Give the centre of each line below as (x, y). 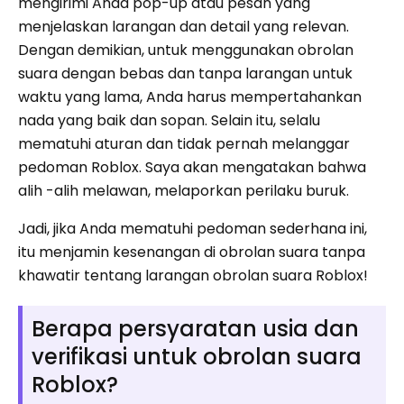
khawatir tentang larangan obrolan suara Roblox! (193, 276)
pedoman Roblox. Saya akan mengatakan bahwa (192, 168)
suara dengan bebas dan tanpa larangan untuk (185, 74)
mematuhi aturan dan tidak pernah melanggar (184, 144)
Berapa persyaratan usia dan (195, 329)
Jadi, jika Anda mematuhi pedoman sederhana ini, (193, 229)
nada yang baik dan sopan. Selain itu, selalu (169, 121)
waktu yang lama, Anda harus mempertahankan (190, 97)
